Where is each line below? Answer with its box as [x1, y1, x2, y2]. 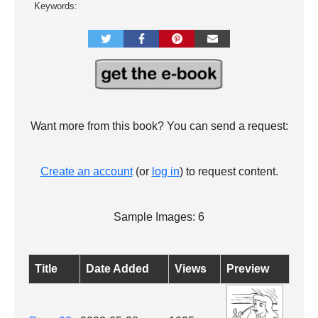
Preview [226, 263, 269, 275]
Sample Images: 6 [114, 211, 204, 224]
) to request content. [179, 165, 278, 178]
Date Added [86, 263, 149, 275]
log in [151, 165, 180, 178]
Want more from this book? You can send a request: [30, 120, 288, 133]
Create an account [40, 165, 133, 178]
